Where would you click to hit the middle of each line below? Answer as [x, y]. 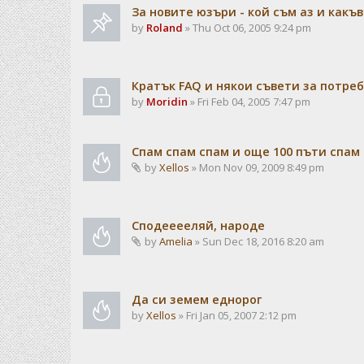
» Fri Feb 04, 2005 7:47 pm [249, 102]
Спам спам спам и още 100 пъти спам [246, 152]
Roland [165, 28]
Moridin [167, 102]
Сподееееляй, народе [198, 225]
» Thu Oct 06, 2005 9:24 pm [247, 28]
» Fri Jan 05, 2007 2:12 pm [236, 315]
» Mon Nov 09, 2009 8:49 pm [257, 167]
